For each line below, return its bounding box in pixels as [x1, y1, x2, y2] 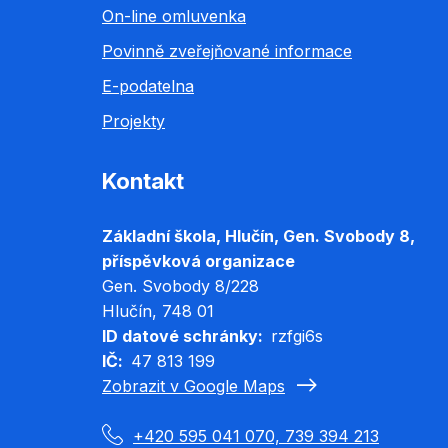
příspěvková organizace [102, 250, 295, 271]
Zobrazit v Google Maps [102, 375, 285, 396]
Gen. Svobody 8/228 [102, 275, 259, 296]
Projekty [102, 110, 165, 131]
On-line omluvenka [102, 5, 246, 26]
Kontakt [102, 167, 184, 194]
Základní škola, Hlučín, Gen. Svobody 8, [102, 225, 415, 246]
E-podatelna [102, 75, 194, 96]
